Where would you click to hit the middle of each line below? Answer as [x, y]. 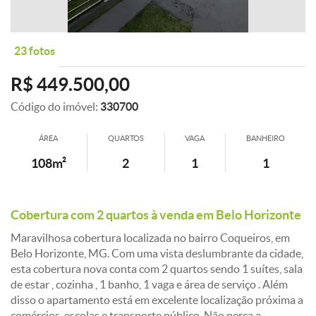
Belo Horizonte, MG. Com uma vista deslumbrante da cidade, [157, 253]
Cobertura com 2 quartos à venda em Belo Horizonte [156, 215]
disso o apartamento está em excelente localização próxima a [157, 300]
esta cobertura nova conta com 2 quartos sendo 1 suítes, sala [157, 269]
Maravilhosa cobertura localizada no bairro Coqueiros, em [150, 238]
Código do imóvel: [55, 107]
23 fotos [35, 51]
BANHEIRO [266, 138]
